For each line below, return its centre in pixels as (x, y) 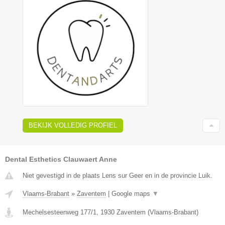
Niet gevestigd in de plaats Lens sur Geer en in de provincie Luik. (118, 175)
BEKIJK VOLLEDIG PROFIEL (73, 125)
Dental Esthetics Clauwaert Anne (61, 159)
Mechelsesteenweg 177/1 (60, 212)
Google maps (132, 193)
